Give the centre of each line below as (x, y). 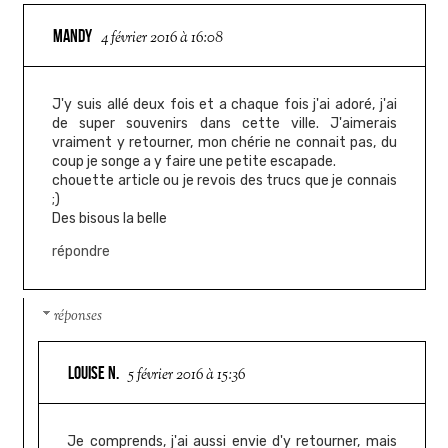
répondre (81, 251)
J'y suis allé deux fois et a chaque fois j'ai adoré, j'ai (224, 104)
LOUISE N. (94, 373)
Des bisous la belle (110, 218)
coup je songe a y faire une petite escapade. (194, 161)
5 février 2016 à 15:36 (187, 376)
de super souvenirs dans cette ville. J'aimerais (224, 123)
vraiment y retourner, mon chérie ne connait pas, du (224, 142)
